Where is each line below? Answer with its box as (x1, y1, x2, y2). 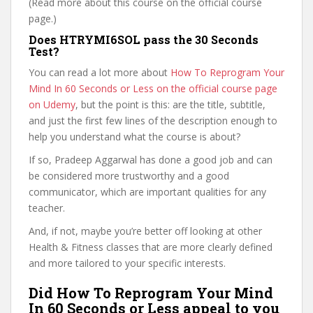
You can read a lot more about (29, 66, 170, 79)
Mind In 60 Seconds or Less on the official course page (29, 82, 277, 95)
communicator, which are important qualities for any (29, 185, 266, 198)
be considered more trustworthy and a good (29, 169, 229, 182)
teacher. (29, 201, 65, 214)
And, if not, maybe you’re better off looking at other (29, 224, 262, 238)
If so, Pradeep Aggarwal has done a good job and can (29, 153, 272, 166)
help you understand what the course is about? (29, 130, 240, 143)
